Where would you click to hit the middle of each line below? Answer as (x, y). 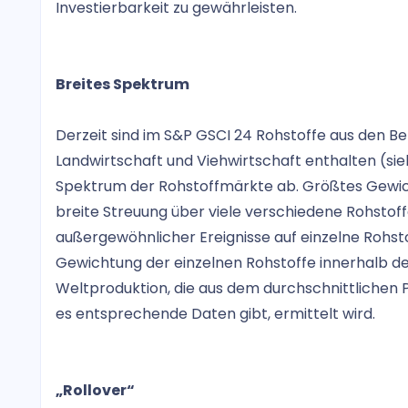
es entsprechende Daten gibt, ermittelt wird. (215, 314)
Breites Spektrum (122, 84)
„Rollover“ (95, 390)
